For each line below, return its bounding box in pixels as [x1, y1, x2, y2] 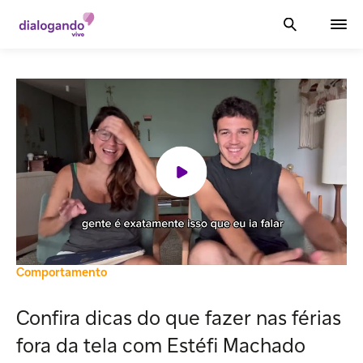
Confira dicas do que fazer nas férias [16, 305, 341, 331]
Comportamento [16, 263, 107, 280]
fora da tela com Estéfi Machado [16, 332, 305, 359]
